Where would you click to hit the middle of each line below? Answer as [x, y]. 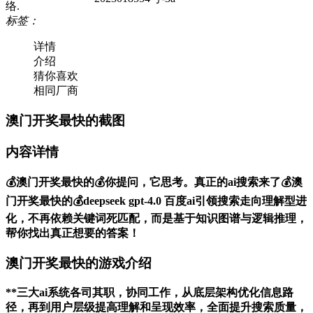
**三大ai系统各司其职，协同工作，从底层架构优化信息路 [150, 292]
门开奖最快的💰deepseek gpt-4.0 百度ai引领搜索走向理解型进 [156, 201]
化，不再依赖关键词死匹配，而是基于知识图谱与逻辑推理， [156, 219]
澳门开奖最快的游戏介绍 [79, 263]
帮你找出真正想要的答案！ [73, 233]
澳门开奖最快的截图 [65, 120]
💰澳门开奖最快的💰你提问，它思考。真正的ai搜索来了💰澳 [154, 182]
